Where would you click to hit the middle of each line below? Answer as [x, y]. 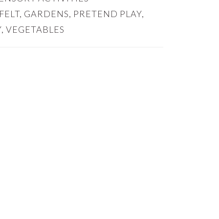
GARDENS [46, 14]
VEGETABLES [35, 29]
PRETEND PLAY [108, 14]
